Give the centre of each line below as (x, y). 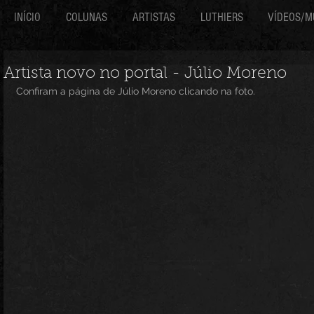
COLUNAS (87, 17)
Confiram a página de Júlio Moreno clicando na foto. (136, 91)
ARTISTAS (154, 17)
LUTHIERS (222, 17)
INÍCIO (27, 17)
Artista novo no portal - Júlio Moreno (145, 74)
